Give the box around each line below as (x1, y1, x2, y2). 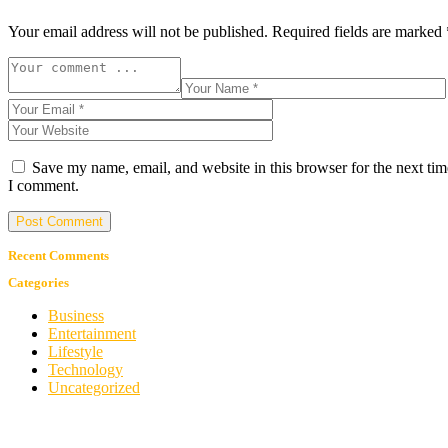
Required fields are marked (272, 23, 446, 41)
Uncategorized (48, 379, 140, 396)
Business (48, 307, 104, 324)
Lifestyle (48, 343, 103, 360)
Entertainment (48, 325, 136, 342)
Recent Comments (8, 248, 109, 264)
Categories (8, 275, 69, 290)
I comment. (8, 177, 79, 195)
